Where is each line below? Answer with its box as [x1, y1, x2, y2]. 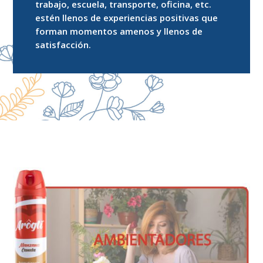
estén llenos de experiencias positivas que [35, 12, 218, 23]
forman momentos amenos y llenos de [35, 25, 203, 37]
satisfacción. [35, 39, 92, 50]
